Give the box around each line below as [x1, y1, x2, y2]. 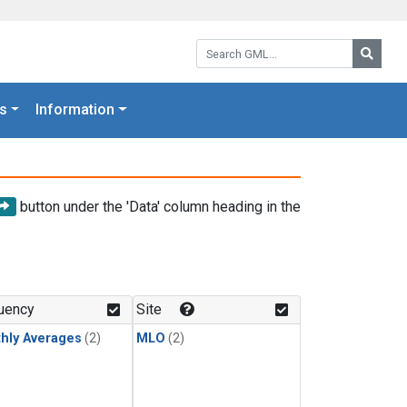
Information [35, 101, 115, 119]
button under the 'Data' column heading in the [16, 197, 301, 215]
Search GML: [195, 36, 275, 54]
